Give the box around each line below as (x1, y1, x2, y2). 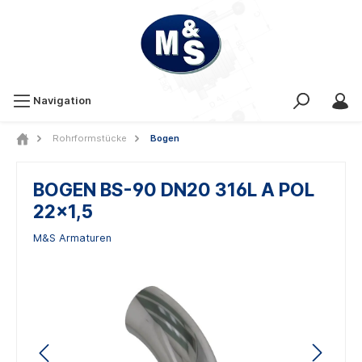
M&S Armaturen (33, 232, 112, 244)
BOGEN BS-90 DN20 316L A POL (33, 179, 314, 200)
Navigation (33, 95, 91, 107)
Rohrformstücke (52, 133, 127, 144)
